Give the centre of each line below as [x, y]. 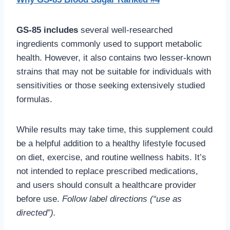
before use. [39, 199]
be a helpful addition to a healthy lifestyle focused [111, 143]
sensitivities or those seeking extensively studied [111, 85]
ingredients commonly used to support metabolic [109, 44]
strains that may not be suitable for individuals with [114, 71]
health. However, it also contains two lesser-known [114, 57]
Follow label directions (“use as [122, 199]
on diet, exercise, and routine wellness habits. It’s [111, 157]
